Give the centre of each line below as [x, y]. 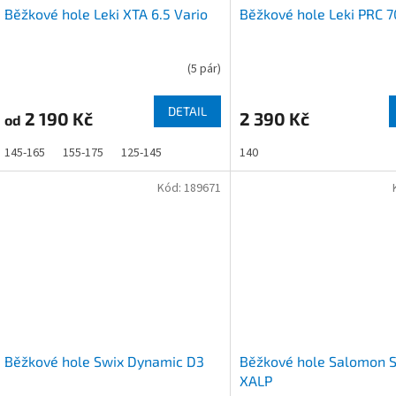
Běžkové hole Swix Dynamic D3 [104, 361]
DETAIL [187, 110]
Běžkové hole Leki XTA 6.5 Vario [106, 13]
